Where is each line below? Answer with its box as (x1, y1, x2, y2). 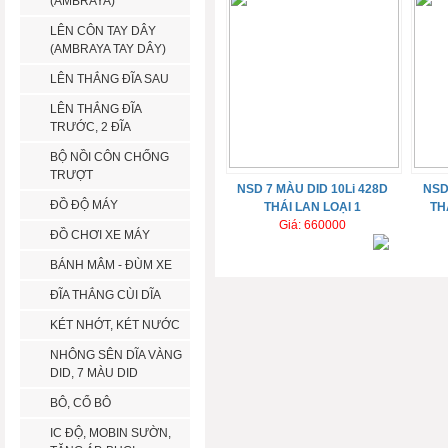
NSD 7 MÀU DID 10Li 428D (237, 182, 388, 197)
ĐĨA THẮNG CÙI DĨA (50, 288, 161, 303)
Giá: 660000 (279, 218, 346, 233)
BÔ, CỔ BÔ (50, 396, 111, 411)
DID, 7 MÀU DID (50, 366, 138, 381)
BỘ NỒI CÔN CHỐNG (50, 150, 169, 165)
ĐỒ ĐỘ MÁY (50, 198, 118, 213)
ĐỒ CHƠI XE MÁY (50, 228, 150, 243)
